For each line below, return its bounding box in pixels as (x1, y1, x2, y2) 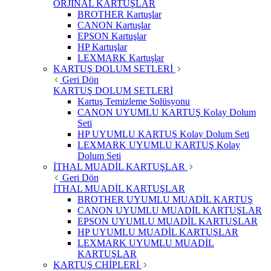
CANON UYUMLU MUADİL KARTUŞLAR (77, 205, 262, 216)
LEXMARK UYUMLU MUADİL (77, 238, 214, 249)
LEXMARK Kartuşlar (77, 53, 164, 64)
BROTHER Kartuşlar (77, 9, 162, 20)
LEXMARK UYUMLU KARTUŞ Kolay (77, 140, 240, 151)
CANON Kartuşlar (77, 20, 151, 31)
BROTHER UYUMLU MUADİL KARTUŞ (77, 194, 253, 205)
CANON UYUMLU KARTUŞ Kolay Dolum (77, 107, 256, 118)
